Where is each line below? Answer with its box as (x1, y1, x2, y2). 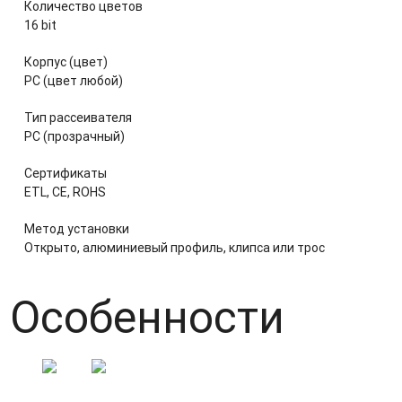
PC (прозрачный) (23, 127, 125, 144)
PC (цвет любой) (23, 72, 123, 89)
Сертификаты (23, 164, 107, 181)
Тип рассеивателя (23, 109, 132, 126)
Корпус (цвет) (23, 53, 108, 70)
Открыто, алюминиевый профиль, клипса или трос (23, 239, 325, 256)
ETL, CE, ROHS (23, 183, 106, 200)
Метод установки (23, 220, 129, 237)
